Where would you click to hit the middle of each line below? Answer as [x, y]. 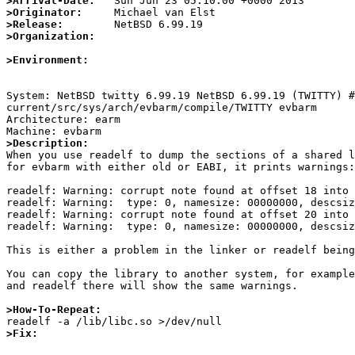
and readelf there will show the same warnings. [152, 286]
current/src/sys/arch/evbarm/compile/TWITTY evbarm [162, 108]
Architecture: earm [63, 120]
